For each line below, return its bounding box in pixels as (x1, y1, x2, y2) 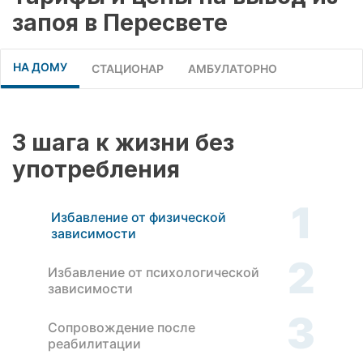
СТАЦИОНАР (92, 61, 164, 75)
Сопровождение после (47, 319, 195, 336)
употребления (12, 155, 180, 183)
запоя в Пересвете (12, 8, 228, 36)
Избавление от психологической (48, 264, 260, 281)
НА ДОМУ (13, 59, 67, 74)
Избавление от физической (51, 209, 227, 226)
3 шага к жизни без (12, 128, 234, 156)
